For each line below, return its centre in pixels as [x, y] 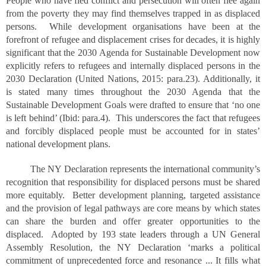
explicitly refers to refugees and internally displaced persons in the [133, 66]
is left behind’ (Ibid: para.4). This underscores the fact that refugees [133, 118]
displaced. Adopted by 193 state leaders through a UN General [133, 234]
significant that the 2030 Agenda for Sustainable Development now [133, 53]
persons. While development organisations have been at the [133, 26]
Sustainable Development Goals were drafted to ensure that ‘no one [133, 105]
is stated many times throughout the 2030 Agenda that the [133, 92]
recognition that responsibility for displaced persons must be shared [133, 182]
